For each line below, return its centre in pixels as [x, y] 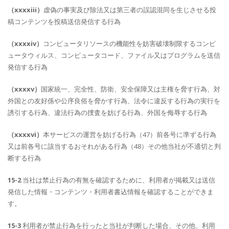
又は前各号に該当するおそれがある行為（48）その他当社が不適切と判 [114, 146]
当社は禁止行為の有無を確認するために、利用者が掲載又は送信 [118, 180]
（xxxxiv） [25, 43]
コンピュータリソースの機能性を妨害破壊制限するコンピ [129, 43]
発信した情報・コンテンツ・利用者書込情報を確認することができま [111, 192]
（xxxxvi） [25, 134]
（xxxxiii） [26, 10]
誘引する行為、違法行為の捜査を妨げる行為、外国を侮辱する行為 [107, 112]
